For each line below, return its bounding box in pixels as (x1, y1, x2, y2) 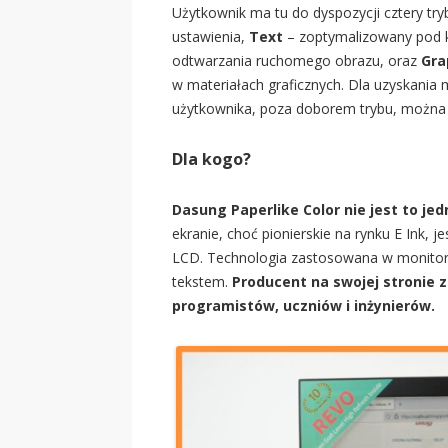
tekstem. (172, 272, 232, 292)
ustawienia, (172, 27, 249, 47)
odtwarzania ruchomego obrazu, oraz (172, 51, 421, 71)
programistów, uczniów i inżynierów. (172, 296, 435, 316)
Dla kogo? (172, 148, 251, 171)
